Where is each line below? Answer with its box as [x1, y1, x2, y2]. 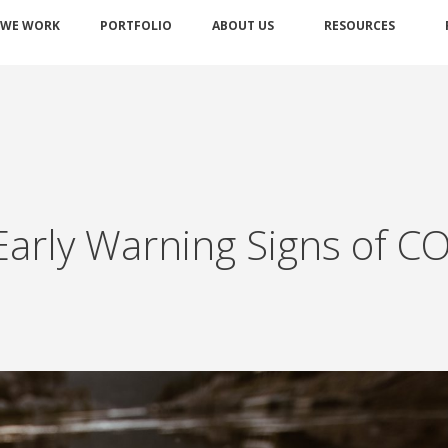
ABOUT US [212, 17, 274, 34]
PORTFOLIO [100, 17, 172, 34]
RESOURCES [324, 17, 395, 34]
